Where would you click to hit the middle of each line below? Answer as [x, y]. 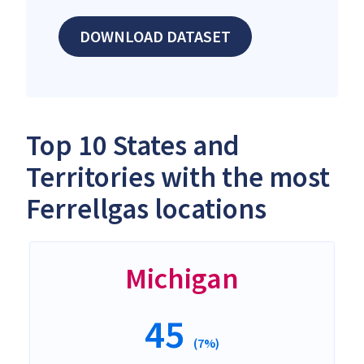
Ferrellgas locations [146, 208]
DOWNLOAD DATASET [155, 36]
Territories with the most [178, 177]
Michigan [182, 278]
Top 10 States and [133, 145]
